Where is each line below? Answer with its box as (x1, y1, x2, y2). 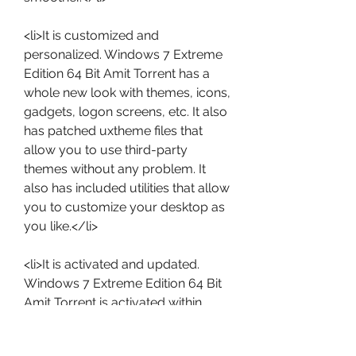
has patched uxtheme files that (24, 123, 203, 138)
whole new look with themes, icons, (24, 85, 230, 100)
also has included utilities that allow (24, 180, 230, 195)
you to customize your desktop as (24, 199, 225, 215)
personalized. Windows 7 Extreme (24, 47, 222, 62)
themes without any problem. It (24, 161, 206, 176)
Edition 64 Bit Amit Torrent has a (24, 66, 210, 81)
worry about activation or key (24, 333, 196, 348)
